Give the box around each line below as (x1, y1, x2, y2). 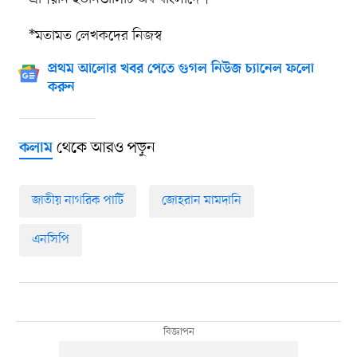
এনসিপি (31, 231, 69, 249)
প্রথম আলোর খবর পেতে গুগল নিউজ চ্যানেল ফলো (47, 61, 314, 78)
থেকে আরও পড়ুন (52, 138, 155, 159)
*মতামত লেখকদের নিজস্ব (28, 26, 162, 46)
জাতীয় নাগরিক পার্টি (31, 192, 124, 210)
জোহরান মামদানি (161, 192, 241, 210)
